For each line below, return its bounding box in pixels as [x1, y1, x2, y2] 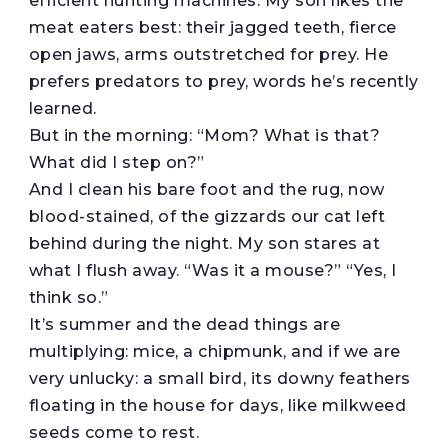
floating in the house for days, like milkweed [28, 395, 407, 415]
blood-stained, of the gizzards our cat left [28, 206, 386, 226]
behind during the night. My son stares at [28, 233, 381, 253]
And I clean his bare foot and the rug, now [28, 179, 385, 199]
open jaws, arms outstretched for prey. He [28, 44, 389, 64]
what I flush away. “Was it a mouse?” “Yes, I [28, 260, 397, 280]
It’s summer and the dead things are [28, 314, 341, 334]
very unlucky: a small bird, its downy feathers [28, 368, 411, 388]
